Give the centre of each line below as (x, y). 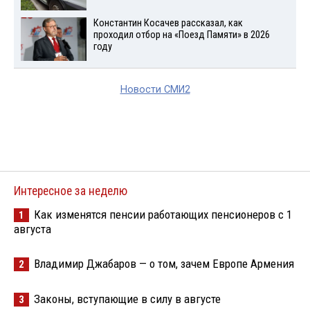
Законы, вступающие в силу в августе (127, 299)
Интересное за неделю (71, 191)
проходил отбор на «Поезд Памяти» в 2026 (181, 35)
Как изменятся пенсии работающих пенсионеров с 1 (163, 214)
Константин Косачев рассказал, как (168, 23)
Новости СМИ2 (155, 89)
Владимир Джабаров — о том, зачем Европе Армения (164, 263)
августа (33, 229)
